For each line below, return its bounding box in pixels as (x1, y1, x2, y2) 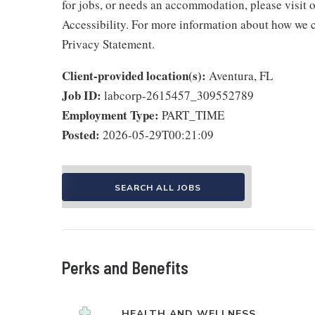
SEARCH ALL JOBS (114, 181, 201, 193)
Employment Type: (62, 105, 159, 124)
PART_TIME (162, 106, 224, 123)
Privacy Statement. (62, 35, 155, 52)
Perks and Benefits (62, 257, 188, 278)
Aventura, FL (209, 67, 273, 84)
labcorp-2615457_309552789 (104, 86, 254, 103)
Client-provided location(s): (62, 66, 206, 84)
